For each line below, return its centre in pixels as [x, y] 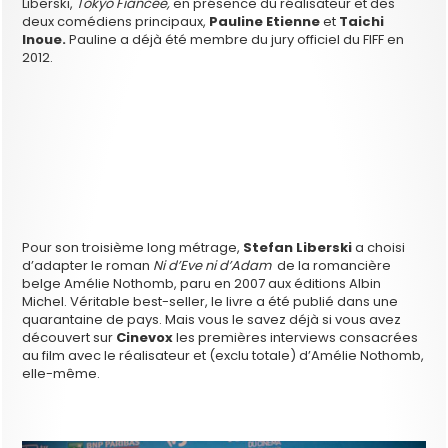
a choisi [379, 247]
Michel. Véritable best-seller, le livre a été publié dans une [210, 301]
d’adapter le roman [88, 265]
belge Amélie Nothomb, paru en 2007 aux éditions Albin [202, 283]
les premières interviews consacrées [296, 337]
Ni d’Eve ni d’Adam [212, 265]
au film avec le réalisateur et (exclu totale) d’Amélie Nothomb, [223, 355]
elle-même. [61, 373]
